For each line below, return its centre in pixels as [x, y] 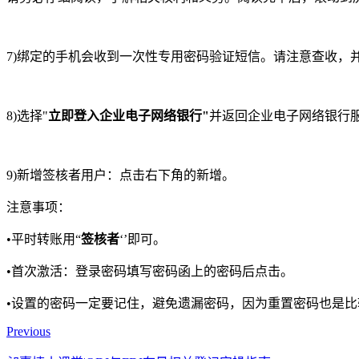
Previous [28, 331]
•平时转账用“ [44, 239]
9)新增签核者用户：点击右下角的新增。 [121, 175]
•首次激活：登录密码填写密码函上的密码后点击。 [150, 271]
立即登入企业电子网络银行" [129, 115]
